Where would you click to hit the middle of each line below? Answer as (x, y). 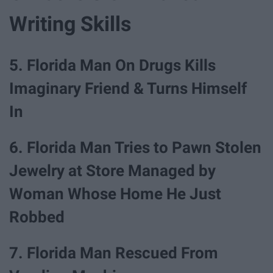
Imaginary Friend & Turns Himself (128, 89)
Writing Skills (70, 24)
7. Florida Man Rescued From (114, 253)
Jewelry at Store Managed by (112, 171)
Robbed (37, 217)
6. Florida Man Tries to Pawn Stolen (135, 148)
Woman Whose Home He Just (115, 194)
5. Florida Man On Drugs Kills (112, 66)
